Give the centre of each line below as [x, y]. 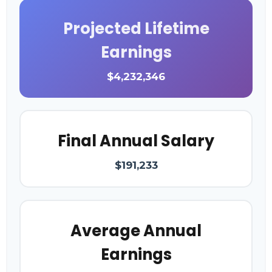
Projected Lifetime [136, 28]
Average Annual [136, 230]
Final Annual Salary [136, 141]
